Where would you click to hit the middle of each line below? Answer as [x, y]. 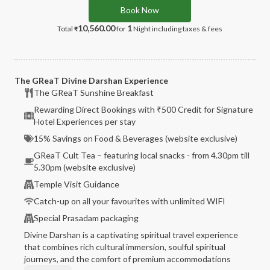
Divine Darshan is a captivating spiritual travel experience [131, 235]
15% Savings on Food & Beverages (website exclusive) [136, 138]
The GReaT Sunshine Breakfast [94, 93]
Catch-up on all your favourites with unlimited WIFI [130, 201]
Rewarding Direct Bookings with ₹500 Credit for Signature [143, 109]
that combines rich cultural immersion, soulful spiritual [125, 247]
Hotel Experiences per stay [85, 121]
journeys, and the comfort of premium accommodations [127, 259]
